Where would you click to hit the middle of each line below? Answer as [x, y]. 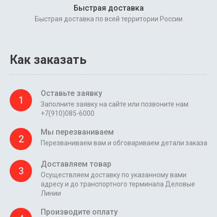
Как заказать [48, 60]
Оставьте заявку [71, 93]
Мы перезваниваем [77, 132]
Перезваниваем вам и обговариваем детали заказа [124, 143]
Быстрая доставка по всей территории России [108, 19]
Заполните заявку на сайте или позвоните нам [115, 104]
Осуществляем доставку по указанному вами [114, 175]
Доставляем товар [76, 164]
